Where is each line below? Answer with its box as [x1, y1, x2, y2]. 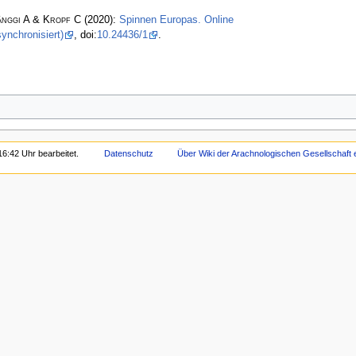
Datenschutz [104, 149, 154, 159]
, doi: [73, 29, 97, 41]
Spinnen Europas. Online [118, 14, 234, 25]
